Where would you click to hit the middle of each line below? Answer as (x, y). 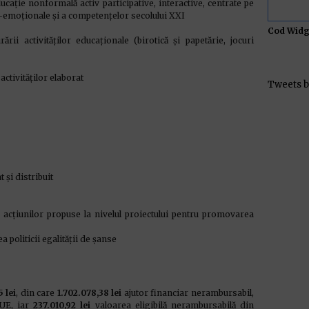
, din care (37, 293)
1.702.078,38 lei (89, 293)
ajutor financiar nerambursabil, (188, 293)
